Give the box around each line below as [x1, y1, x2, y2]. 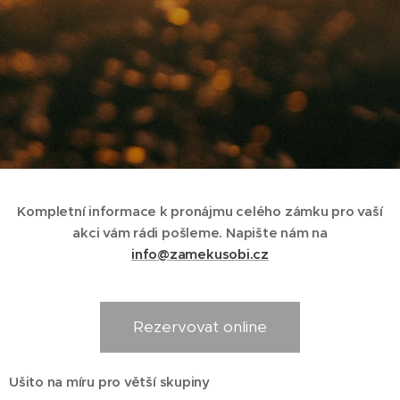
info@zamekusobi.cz [131, 246, 269, 262]
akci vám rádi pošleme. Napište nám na [72, 224, 328, 241]
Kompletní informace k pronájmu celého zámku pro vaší [17, 203, 383, 220]
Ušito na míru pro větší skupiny [9, 373, 210, 390]
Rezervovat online [133, 317, 267, 337]
